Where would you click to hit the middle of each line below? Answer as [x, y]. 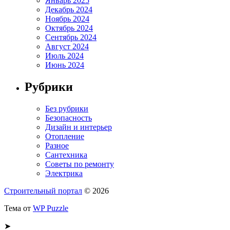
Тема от [18, 208]
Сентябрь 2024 [71, 37]
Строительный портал [43, 190]
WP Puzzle [51, 208]
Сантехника [66, 155]
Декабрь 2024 [69, 10]
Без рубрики [67, 108]
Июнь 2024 [65, 65]
